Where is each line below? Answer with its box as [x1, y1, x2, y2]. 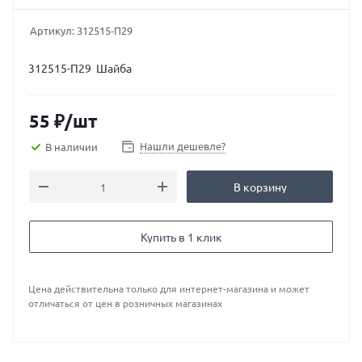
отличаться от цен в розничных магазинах [28, 297, 222, 309]
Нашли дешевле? [140, 139, 225, 153]
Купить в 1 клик [140, 229, 222, 244]
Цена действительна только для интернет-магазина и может [28, 282, 309, 295]
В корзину [233, 179, 287, 194]
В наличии [45, 139, 98, 154]
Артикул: [30, 23, 74, 37]
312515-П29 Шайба [28, 61, 132, 75]
